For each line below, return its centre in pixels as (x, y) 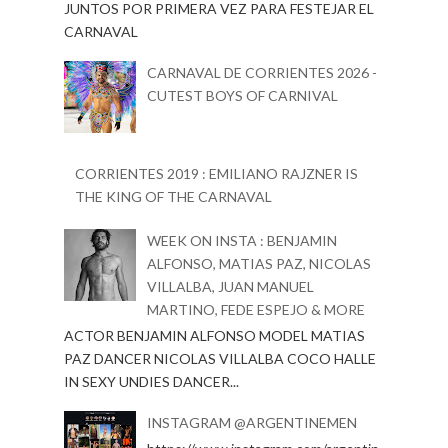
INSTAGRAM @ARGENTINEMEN (251, 423)
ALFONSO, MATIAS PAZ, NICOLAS (258, 264)
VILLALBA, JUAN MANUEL (230, 287)
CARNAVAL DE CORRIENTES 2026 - (261, 73)
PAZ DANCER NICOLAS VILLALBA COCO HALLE (220, 359)
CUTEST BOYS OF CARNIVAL (242, 96)
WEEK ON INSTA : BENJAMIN (241, 241)
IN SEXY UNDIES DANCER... (151, 382)
